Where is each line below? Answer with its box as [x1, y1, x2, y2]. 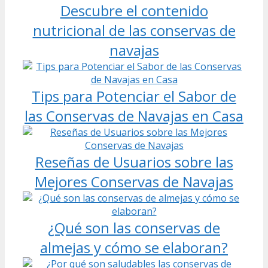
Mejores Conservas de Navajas [35, 171, 233, 191]
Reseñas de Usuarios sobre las [35, 151, 233, 172]
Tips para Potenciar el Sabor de [32, 86, 236, 106]
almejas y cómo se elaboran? [40, 237, 228, 257]
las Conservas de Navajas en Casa [25, 105, 243, 126]
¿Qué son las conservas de [48, 217, 220, 237]
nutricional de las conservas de [32, 20, 236, 40]
